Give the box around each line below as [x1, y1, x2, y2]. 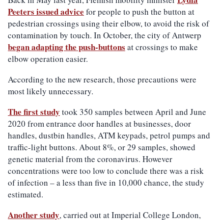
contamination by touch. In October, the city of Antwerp [8, 29, 201, 41]
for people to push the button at [84, 6, 194, 18]
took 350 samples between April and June [60, 106, 206, 118]
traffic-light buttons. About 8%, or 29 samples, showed [8, 141, 195, 153]
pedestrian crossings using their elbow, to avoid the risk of [8, 18, 209, 29]
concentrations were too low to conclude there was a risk [8, 165, 204, 177]
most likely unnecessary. [8, 85, 93, 97]
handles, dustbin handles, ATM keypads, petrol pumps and [8, 130, 210, 141]
